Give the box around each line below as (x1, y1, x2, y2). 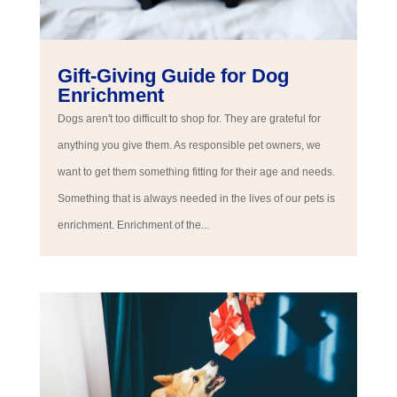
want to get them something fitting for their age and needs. (57, 165, 335, 178)
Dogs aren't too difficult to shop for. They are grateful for (57, 112, 321, 125)
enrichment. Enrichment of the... (57, 218, 209, 231)
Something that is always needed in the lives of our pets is (57, 191, 335, 205)
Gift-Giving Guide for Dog (57, 64, 289, 87)
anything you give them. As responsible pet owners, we (57, 138, 321, 152)
